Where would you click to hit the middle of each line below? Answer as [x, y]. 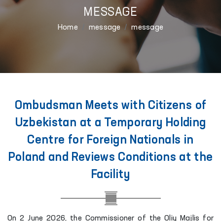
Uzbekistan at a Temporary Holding [110, 123]
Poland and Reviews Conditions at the [110, 158]
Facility [110, 175]
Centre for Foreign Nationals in [110, 141]
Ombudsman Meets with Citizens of [110, 106]
